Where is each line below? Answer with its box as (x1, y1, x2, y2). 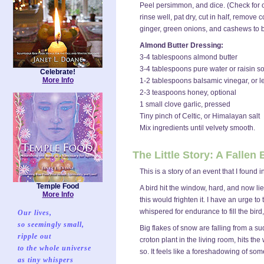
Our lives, (18, 209, 52, 217)
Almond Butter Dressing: (140, 41, 223, 49)
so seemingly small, (18, 220, 84, 229)
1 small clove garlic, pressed (140, 100, 230, 108)
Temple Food (37, 182, 79, 190)
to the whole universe (18, 244, 91, 252)
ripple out (18, 232, 51, 240)
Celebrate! (40, 68, 75, 76)
